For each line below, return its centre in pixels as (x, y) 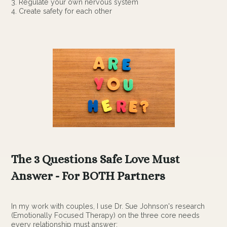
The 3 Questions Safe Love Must (96, 160)
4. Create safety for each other (62, 11)
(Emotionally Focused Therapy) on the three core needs (106, 215)
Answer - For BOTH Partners (88, 176)
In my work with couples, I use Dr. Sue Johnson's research (108, 206)
